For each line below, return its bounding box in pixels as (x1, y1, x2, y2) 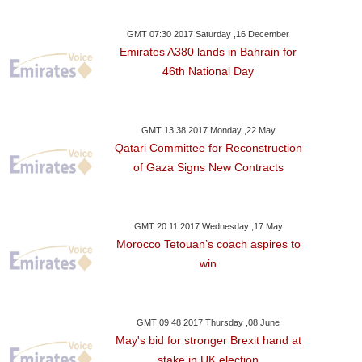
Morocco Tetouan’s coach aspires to (116, 238, 301, 250)
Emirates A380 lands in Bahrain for (120, 45, 297, 58)
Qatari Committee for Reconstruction (114, 141, 302, 154)
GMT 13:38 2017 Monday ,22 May (141, 125, 276, 135)
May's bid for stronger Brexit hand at (115, 334, 301, 347)
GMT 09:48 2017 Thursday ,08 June (137, 318, 280, 327)
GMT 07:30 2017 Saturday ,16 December (127, 29, 290, 39)
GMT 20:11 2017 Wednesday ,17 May (133, 221, 283, 231)
